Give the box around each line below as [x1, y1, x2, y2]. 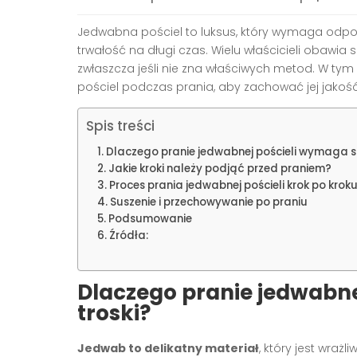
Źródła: [108, 227, 148, 243]
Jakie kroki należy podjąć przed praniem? [108, 160, 331, 176]
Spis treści [86, 116, 155, 136]
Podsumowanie [108, 210, 192, 226]
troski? [77, 298, 151, 328]
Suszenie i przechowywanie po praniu [109, 194, 308, 210]
